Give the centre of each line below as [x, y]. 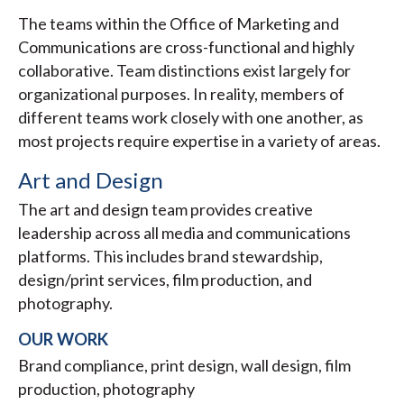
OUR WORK [63, 340]
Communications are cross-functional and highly [186, 47]
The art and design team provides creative [165, 210]
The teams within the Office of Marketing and [179, 24]
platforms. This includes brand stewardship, [170, 257]
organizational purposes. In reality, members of [181, 94]
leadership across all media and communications [184, 233]
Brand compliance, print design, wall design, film [184, 366]
